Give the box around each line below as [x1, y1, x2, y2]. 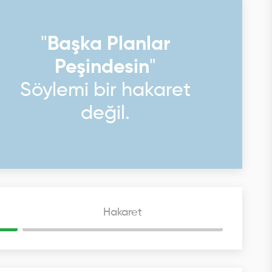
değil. [81, 104, 131, 123]
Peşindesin [55, 58, 150, 77]
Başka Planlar [47, 35, 171, 54]
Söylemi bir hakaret [20, 81, 191, 100]
